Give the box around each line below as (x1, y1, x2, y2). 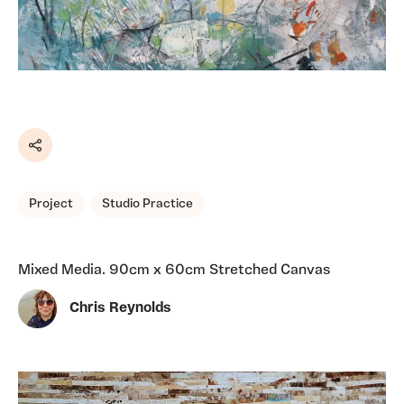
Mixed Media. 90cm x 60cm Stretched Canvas (18, 262, 331, 278)
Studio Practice (102, 197, 193, 211)
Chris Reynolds (69, 301, 171, 317)
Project (29, 197, 73, 211)
